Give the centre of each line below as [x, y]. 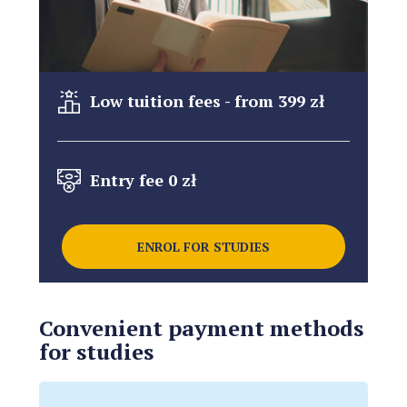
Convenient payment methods [201, 328]
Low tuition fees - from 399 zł [202, 100]
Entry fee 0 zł [138, 179]
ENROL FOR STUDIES [203, 246]
